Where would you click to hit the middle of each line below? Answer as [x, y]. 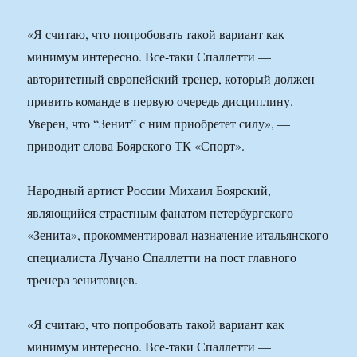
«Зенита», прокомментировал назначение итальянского [178, 235]
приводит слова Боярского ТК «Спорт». [136, 146]
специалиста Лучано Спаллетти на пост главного [162, 257]
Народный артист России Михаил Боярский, [149, 190]
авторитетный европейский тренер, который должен [171, 79]
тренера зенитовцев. [83, 280]
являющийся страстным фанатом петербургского [161, 213]
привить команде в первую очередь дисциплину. [161, 101]
